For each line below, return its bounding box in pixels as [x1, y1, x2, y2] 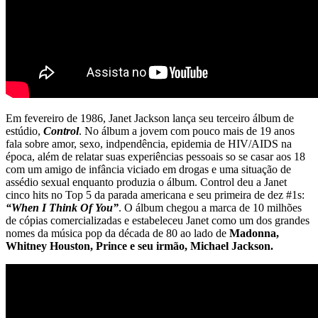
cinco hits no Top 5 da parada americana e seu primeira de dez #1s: [6, 188, 305, 201]
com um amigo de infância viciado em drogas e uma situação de [6, 163, 291, 175]
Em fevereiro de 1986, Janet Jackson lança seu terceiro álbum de [6, 111, 294, 124]
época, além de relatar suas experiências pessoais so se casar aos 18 [6, 150, 305, 163]
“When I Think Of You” [6, 201, 119, 214]
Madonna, [229, 226, 279, 239]
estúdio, [6, 124, 43, 137]
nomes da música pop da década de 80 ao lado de [6, 226, 229, 239]
